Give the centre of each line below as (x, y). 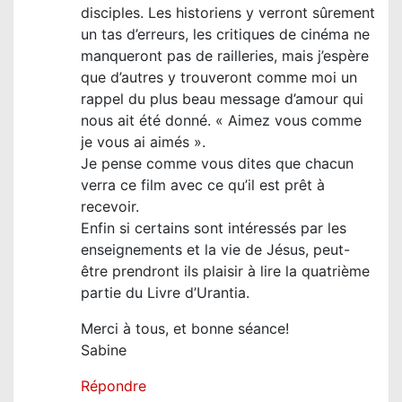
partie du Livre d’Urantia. (165, 293)
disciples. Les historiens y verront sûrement (228, 13)
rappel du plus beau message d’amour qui (222, 99)
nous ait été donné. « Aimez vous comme (221, 121)
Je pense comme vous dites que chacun (217, 164)
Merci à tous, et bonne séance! (185, 329)
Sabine (104, 350)
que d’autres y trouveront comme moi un (219, 78)
